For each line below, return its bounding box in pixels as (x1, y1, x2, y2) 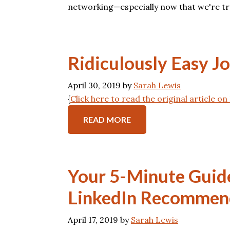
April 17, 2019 (68, 215, 118, 225)
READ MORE (83, 114, 131, 124)
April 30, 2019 (68, 80, 121, 90)
